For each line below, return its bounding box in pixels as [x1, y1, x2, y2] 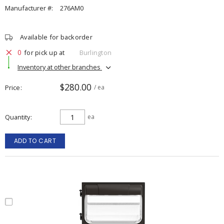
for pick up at [24, 47, 65, 57]
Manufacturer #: [5, 3, 53, 12]
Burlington [79, 47, 111, 57]
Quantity [5, 112, 30, 121]
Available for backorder [20, 32, 92, 41]
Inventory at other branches [17, 62, 102, 71]
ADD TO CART [13, 136, 56, 145]
